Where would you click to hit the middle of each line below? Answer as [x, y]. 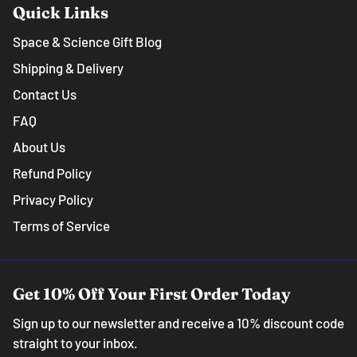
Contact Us [45, 94]
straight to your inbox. [75, 342]
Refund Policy [52, 173]
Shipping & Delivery [68, 67]
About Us [39, 146]
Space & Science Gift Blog [87, 41]
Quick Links [61, 12]
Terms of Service [61, 225]
